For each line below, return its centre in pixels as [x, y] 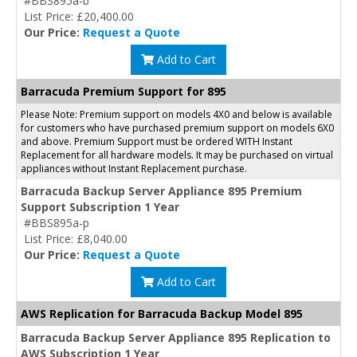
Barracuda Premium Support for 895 [124, 91]
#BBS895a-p [57, 222]
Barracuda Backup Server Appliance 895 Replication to [176, 337]
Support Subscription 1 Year [100, 206]
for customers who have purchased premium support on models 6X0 [177, 127]
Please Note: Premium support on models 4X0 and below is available [177, 114]
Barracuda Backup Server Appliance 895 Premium [161, 190]
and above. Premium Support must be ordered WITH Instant [157, 141]
